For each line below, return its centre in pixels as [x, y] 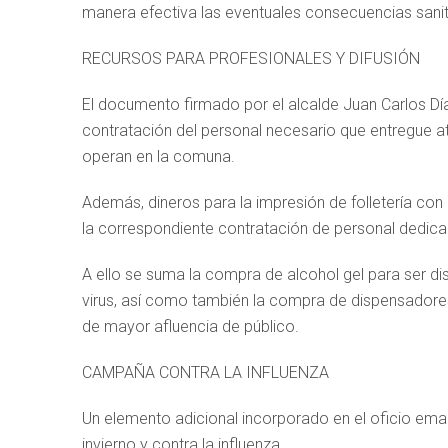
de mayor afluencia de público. [190, 326]
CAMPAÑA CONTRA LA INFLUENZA [205, 372]
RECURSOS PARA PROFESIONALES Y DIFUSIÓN [251, 58]
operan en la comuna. [158, 156]
